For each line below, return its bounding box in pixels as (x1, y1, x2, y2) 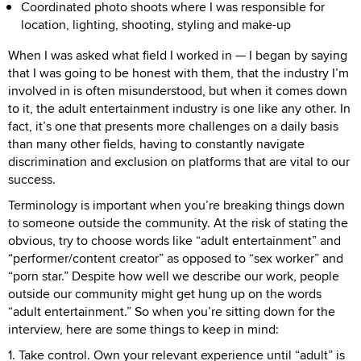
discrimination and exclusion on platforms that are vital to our (8, 152, 350, 172)
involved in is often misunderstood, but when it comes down (8, 81, 347, 101)
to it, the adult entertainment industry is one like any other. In (8, 99, 351, 118)
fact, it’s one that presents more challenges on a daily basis (8, 117, 338, 136)
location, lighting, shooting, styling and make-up (21, 15, 291, 35)
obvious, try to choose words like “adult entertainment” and (8, 231, 341, 251)
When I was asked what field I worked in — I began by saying (8, 46, 347, 65)
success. (8, 170, 56, 189)
